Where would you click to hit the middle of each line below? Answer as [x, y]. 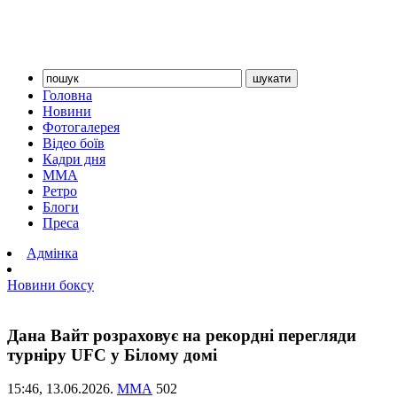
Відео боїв [74, 143]
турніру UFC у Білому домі [112, 354]
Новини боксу [51, 285]
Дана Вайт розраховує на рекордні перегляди [182, 335]
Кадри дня [74, 159]
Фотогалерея [81, 127]
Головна [67, 95]
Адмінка [52, 253]
